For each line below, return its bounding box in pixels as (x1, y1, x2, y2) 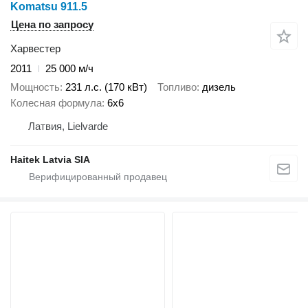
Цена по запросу (11, 19, 93, 31)
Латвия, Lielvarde (28, 120, 108, 132)
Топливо (157, 80, 197, 93)
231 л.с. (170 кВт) (65, 80, 147, 93)
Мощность (10, 80, 60, 93)
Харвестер (10, 43, 60, 55)
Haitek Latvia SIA (10, 153, 90, 165)
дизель (202, 80, 236, 93)
